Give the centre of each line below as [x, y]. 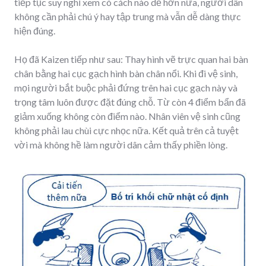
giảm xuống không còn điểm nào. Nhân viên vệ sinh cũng [127, 116]
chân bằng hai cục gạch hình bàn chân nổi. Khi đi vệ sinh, [126, 73]
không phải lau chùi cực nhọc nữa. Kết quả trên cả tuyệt [126, 130]
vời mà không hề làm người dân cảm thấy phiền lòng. [121, 144]
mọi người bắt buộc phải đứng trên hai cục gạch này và [126, 87]
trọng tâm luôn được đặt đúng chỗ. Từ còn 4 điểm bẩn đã [130, 102]
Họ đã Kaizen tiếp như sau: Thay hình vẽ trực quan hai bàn [131, 59]
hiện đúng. [35, 30]
